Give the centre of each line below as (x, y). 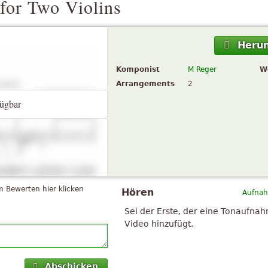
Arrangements (145, 84)
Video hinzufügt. (159, 224)
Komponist (138, 70)
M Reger (202, 70)
